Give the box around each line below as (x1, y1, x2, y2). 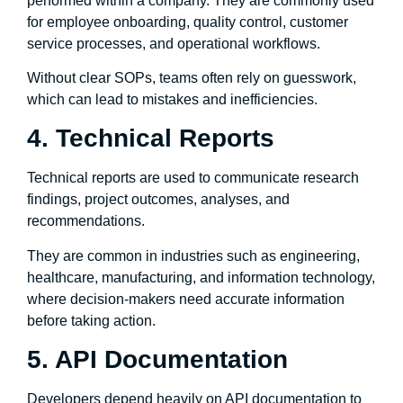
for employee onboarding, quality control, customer (27, 13, 348, 30)
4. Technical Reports (27, 124, 274, 153)
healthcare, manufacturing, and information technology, (27, 269, 375, 285)
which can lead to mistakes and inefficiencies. (27, 92, 318, 108)
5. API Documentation (27, 345, 288, 374)
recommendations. (27, 213, 145, 229)
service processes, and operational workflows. (27, 35, 320, 51)
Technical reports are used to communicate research (27, 170, 359, 186)
